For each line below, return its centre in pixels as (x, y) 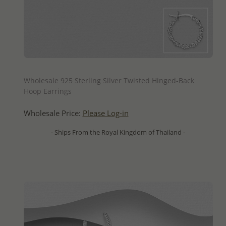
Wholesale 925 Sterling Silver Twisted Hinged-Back (109, 81)
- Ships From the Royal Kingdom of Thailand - (118, 132)
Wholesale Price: (53, 114)
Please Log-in (105, 114)
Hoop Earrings (47, 91)
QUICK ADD (118, 67)
